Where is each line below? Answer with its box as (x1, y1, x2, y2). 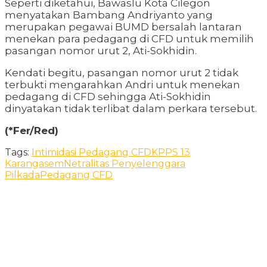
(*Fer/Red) (5, 125, 58, 137)
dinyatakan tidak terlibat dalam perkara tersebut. (5, 103, 257, 115)
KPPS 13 (151, 147, 190, 159)
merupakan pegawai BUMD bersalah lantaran (5, 21, 242, 33)
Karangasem (5, 158, 64, 170)
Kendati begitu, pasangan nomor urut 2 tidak (5, 67, 238, 79)
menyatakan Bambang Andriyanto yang (5, 9, 213, 21)
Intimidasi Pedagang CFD (32, 147, 151, 159)
